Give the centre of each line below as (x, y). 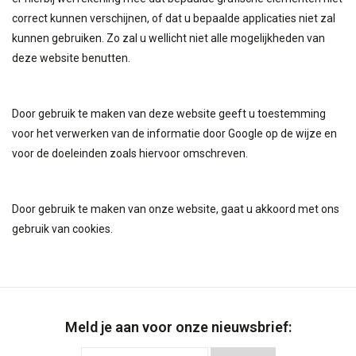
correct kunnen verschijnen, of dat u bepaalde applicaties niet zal (174, 18)
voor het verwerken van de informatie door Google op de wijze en (174, 133)
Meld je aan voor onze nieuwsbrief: (178, 327)
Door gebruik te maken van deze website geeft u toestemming (169, 113)
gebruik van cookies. (62, 228)
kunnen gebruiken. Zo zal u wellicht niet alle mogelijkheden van (168, 38)
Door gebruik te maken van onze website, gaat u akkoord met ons (176, 209)
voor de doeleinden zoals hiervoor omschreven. (130, 153)
